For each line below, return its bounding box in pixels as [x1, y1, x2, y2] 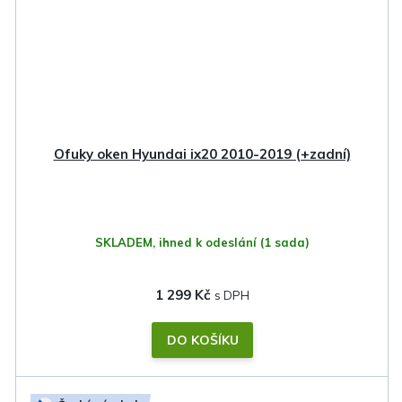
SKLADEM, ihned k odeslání [94, 235, 260, 250]
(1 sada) [259, 235, 310, 250]
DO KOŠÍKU [166, 332, 239, 349]
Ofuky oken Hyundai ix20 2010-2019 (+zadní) [53, 145, 351, 163]
